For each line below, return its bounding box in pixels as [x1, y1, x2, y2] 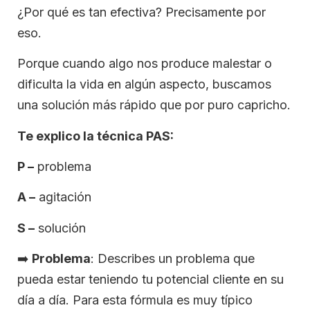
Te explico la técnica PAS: [17, 128, 174, 143]
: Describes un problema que [91, 251, 255, 266]
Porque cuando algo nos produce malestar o [17, 56, 272, 71]
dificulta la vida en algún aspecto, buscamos [17, 77, 271, 92]
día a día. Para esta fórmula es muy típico [17, 293, 253, 308]
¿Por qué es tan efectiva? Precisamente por [17, 4, 266, 19]
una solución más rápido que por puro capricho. [17, 98, 291, 113]
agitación [35, 190, 91, 205]
